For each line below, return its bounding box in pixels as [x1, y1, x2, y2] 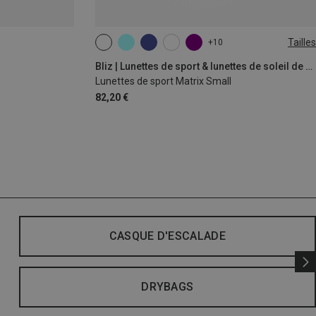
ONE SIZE [105, 42, 142, 53]
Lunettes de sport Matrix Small [95, 75, 231, 87]
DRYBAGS [141, 280, 194, 294]
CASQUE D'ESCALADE [109, 229, 226, 243]
